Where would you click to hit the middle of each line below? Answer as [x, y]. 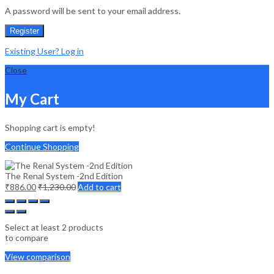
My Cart [32, 98]
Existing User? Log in [44, 51]
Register [24, 31]
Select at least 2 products [54, 227]
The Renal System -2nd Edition [64, 176]
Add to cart [99, 187]
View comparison [38, 256]
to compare [27, 237]
